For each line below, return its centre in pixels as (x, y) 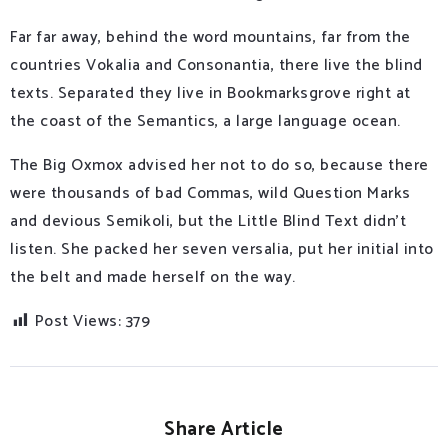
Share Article (224, 430)
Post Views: (77, 322)
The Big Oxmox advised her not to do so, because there (219, 166)
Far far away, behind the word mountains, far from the (210, 38)
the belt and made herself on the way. (153, 278)
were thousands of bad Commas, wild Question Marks (210, 194)
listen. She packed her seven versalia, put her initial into (222, 250)
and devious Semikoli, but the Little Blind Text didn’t (208, 222)
